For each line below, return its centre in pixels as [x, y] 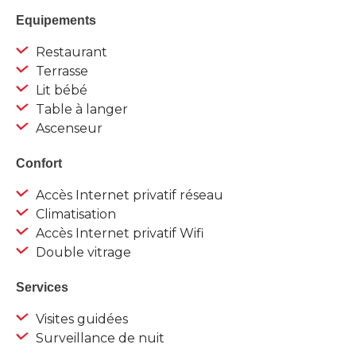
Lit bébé [60, 91]
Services [42, 288]
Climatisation [74, 215]
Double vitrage [82, 253]
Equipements [56, 21]
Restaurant [70, 52]
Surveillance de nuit [99, 339]
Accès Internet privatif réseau [128, 195]
